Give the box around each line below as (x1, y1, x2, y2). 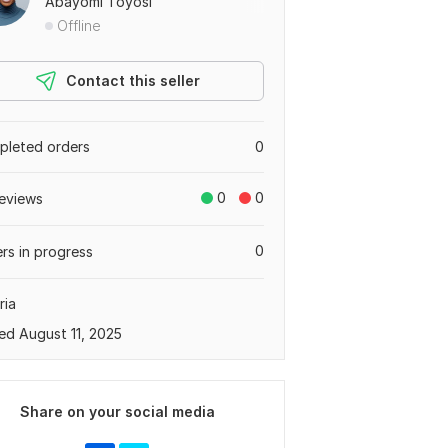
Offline (57, 17, 101, 35)
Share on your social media (19, 403, 215, 421)
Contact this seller (66, 72, 200, 90)
